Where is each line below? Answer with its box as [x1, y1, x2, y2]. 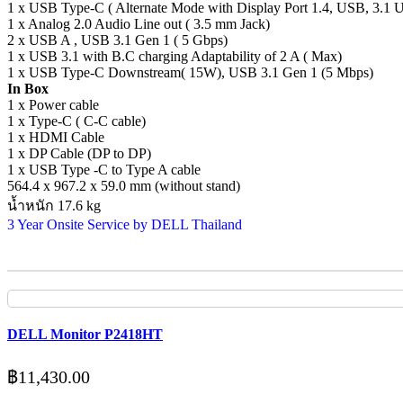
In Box [7, 81, 49, 96]
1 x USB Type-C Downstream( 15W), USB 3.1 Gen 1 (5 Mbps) [7, 65, 373, 80]
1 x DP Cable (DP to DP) [7, 146, 151, 161]
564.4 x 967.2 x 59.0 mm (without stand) [7, 178, 240, 193]
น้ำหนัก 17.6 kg [7, 198, 101, 213]
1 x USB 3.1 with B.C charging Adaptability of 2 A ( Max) [7, 49, 342, 64]
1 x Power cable [7, 97, 99, 112]
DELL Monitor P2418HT [7, 327, 163, 343]
